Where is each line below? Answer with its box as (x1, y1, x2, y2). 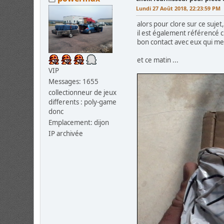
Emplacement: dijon (48, 118, 109, 127)
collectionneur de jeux (48, 88, 117, 97)
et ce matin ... (137, 55, 179, 64)
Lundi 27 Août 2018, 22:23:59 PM (136, 4, 221, 12)
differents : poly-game (48, 97, 117, 107)
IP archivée (48, 129, 83, 138)
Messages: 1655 (48, 77, 99, 86)
